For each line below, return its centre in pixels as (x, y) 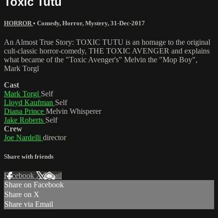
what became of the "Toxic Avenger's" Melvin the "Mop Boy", (101, 59)
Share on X (22, 195)
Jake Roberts (25, 120)
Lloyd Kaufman (29, 102)
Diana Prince (25, 111)
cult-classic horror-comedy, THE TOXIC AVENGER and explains (107, 51)
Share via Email (29, 204)
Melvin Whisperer (73, 111)
